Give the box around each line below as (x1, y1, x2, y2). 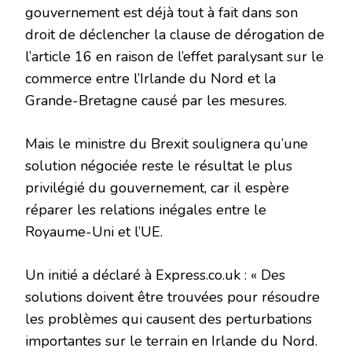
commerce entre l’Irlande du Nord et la (25, 69, 276, 89)
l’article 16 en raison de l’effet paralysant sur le (25, 47, 324, 67)
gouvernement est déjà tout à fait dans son (25, 3, 298, 23)
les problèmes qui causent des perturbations (25, 310, 312, 329)
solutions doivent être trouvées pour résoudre (25, 288, 320, 307)
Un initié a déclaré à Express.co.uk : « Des (25, 266, 285, 285)
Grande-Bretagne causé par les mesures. (25, 91, 287, 111)
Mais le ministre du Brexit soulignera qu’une (25, 134, 308, 154)
